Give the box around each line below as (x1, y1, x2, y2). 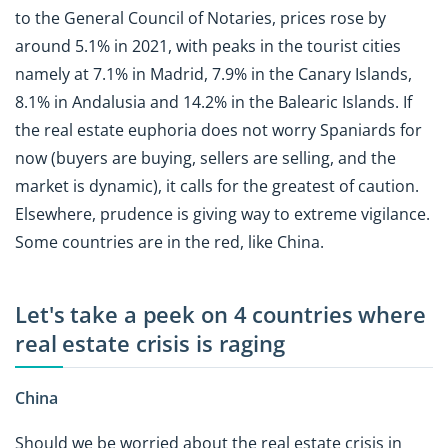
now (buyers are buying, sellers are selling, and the (15, 146, 396, 169)
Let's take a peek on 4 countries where (15, 298, 426, 330)
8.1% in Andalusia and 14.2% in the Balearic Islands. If (15, 90, 412, 113)
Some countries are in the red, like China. (15, 230, 328, 253)
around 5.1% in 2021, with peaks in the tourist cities (15, 34, 401, 57)
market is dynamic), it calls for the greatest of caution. (15, 174, 419, 197)
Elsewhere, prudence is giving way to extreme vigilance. (15, 202, 430, 225)
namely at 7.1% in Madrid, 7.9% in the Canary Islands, (15, 62, 412, 85)
